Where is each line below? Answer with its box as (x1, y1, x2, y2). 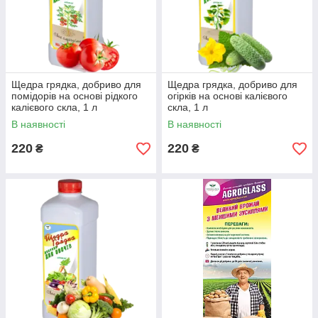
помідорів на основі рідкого (11, 90, 138, 102)
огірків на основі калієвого (168, 90, 287, 102)
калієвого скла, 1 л (11, 102, 97, 114)
